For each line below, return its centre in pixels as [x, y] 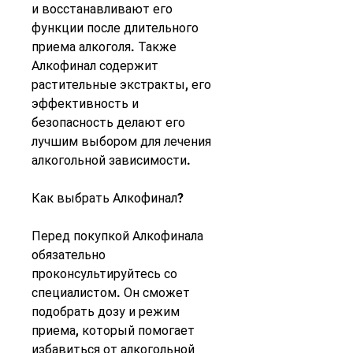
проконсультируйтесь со [104, 274]
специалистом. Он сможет [111, 293]
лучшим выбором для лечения [121, 142]
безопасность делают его [108, 123]
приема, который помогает [113, 331]
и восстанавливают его [102, 9]
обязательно [69, 255]
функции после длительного [115, 28]
